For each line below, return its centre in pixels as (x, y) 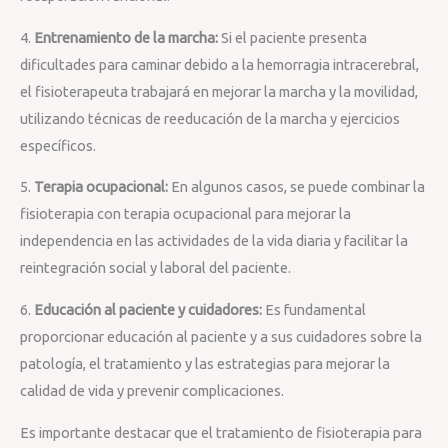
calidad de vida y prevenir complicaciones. (152, 391)
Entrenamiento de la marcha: (126, 37)
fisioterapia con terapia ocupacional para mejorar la (185, 214)
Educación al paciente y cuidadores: (148, 310)
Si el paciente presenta (292, 37)
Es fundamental (314, 310)
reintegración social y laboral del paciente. (155, 268)
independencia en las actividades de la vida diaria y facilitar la (214, 241)
